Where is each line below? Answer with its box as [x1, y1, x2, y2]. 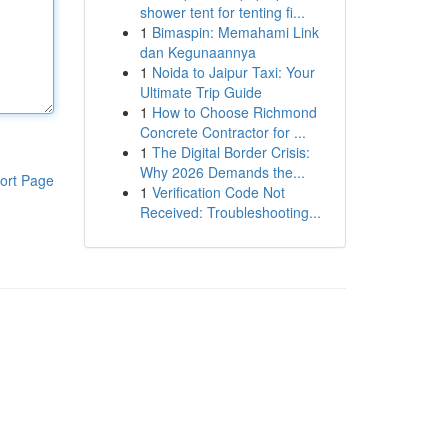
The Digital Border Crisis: [151, 142, 310, 162]
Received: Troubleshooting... [139, 202, 321, 222]
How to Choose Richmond [151, 102, 317, 122]
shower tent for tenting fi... [139, 2, 305, 22]
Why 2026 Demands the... [139, 162, 305, 182]
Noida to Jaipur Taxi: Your [151, 62, 315, 82]
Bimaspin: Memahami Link [151, 22, 319, 42]
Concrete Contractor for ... [139, 122, 306, 142]
